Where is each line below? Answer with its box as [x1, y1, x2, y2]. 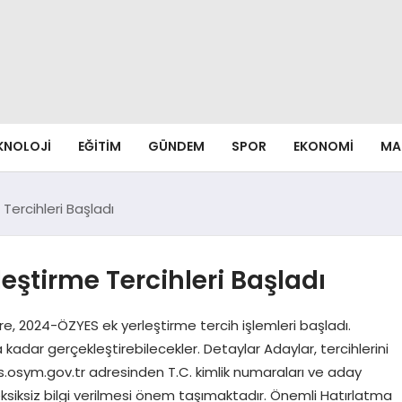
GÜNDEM [148, 136, 205, 155]
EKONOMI [293, 136, 354, 155]
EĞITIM [78, 136, 121, 155]
